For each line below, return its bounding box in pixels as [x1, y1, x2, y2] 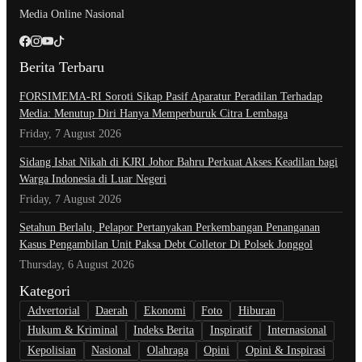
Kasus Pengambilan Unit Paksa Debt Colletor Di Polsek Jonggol [19, 238, 313, 251]
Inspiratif [209, 324, 252, 337]
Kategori [19, 283, 70, 300]
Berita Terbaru [19, 59, 104, 76]
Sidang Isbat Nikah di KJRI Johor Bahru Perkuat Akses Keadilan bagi [19, 156, 338, 169]
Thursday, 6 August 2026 [19, 259, 134, 271]
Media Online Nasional [19, 8, 124, 21]
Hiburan [238, 304, 276, 317]
